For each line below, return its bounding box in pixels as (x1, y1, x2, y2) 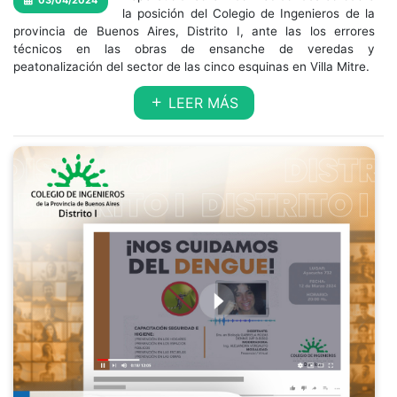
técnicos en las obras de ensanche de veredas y (13, 42, 375, 56)
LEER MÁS (164, 94, 238, 112)
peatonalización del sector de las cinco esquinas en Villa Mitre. (13, 59, 370, 74)
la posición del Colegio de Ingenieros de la (122, 6, 375, 20)
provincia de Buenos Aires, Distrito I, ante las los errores (13, 24, 375, 38)
